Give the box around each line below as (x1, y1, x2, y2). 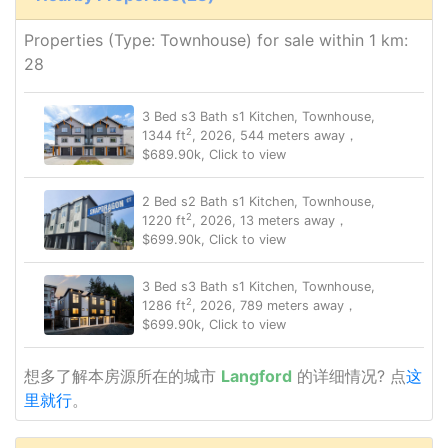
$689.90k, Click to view (142, 146, 286, 162)
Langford (221, 366, 292, 387)
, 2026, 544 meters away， (192, 127, 358, 143)
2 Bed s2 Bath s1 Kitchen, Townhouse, (142, 193, 375, 209)
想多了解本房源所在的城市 (24, 366, 221, 387)
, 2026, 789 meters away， (192, 297, 357, 313)
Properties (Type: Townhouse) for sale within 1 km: (24, 30, 408, 51)
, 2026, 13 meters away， (192, 212, 348, 228)
